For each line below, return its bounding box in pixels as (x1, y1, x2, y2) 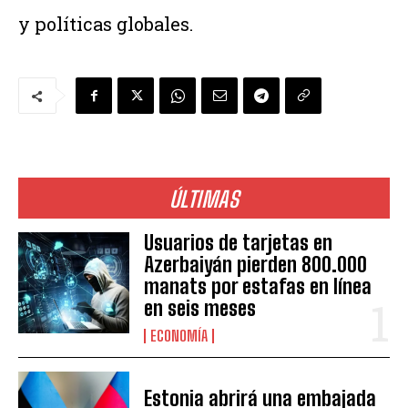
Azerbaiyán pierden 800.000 (144, 252, 368, 278)
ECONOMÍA (150, 327, 209, 345)
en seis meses (144, 296, 257, 321)
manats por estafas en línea (144, 274, 372, 300)
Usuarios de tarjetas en (144, 230, 333, 256)
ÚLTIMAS (168, 186, 240, 213)
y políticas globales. (18, 12, 193, 36)
